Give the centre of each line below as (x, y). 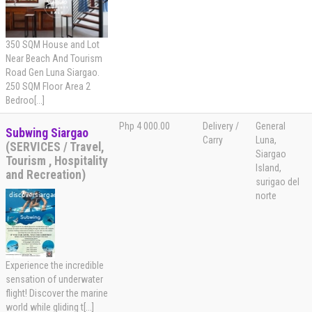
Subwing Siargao (47, 133)
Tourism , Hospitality (57, 161)
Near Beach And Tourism (54, 59)
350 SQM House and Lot (53, 45)
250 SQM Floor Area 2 (48, 87)
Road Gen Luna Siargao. (53, 73)
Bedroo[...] (25, 101)
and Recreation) (46, 175)
